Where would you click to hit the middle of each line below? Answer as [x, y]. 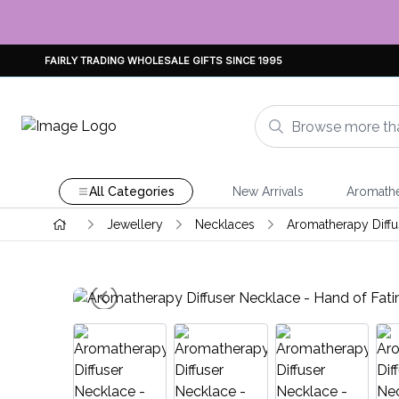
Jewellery [134, 224]
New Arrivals [268, 191]
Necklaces [224, 224]
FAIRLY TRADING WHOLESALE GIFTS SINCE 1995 [163, 60]
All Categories [131, 191]
